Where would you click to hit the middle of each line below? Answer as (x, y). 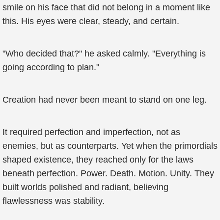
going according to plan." (51, 67)
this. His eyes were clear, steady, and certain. (91, 21)
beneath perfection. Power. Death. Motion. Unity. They (108, 173)
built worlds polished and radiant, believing (85, 187)
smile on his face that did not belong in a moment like (106, 7)
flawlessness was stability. (54, 201)
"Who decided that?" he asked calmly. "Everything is (104, 54)
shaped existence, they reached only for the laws (98, 160)
